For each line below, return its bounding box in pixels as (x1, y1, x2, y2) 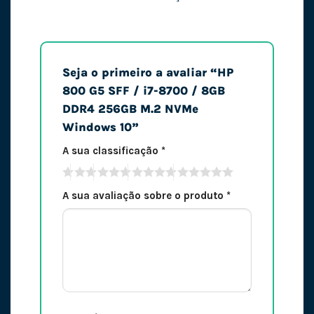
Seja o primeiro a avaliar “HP (62, 65, 233, 79)
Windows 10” (62, 120, 142, 134)
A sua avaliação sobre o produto (62, 189, 226, 202)
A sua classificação (62, 144, 161, 158)
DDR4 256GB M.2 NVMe (62, 102, 198, 116)
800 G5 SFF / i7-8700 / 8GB (62, 83, 225, 97)
